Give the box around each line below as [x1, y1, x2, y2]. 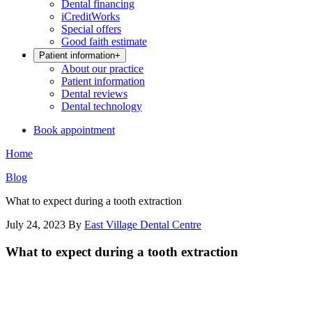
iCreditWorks [61, 10, 120, 22]
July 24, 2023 [6, 219, 65, 231]
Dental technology [61, 100, 142, 112]
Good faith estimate [61, 36, 147, 47]
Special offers [61, 23, 121, 35]
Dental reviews [61, 88, 127, 100]
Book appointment [33, 124, 115, 136]
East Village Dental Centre [84, 219, 201, 231]
